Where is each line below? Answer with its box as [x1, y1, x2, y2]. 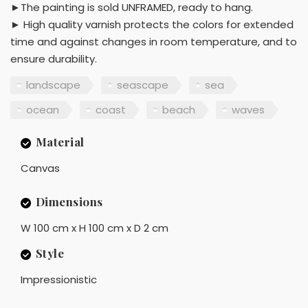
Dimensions [35, 194, 103, 210]
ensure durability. [10, 52, 97, 67]
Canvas [21, 161, 60, 176]
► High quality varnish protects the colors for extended [10, 17, 294, 32]
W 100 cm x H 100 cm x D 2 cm [21, 221, 168, 236]
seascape [117, 77, 168, 92]
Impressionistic [21, 272, 97, 287]
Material [35, 134, 85, 150]
